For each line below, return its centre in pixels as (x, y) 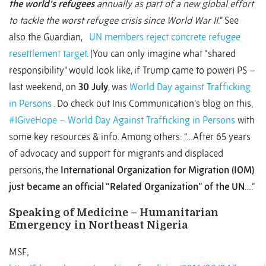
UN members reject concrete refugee (165, 37)
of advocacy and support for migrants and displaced (116, 153)
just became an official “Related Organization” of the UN (127, 187)
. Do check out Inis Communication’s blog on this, (153, 104)
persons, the (35, 170)
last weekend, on (44, 87)
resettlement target (48, 54)
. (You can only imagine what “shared (161, 54)
